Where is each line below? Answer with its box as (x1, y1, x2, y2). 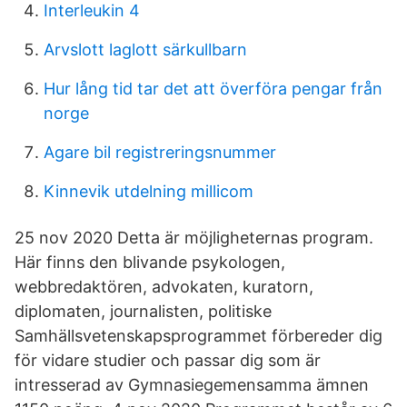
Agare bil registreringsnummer (44, 143, 276, 162)
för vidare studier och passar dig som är (15, 351, 321, 370)
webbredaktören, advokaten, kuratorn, (15, 277, 313, 296)
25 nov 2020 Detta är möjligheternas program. (15, 228, 373, 247)
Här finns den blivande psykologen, (15, 253, 285, 272)
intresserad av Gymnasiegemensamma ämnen (15, 375, 369, 394)
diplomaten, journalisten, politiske (15, 302, 276, 321)
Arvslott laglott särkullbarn (44, 40, 247, 59)
